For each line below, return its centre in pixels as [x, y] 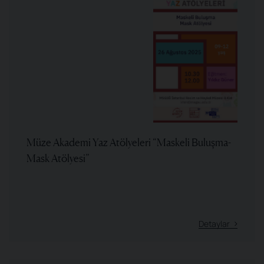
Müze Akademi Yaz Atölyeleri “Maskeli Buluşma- [129, 142]
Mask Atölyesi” [58, 158]
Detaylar [214, 224]
